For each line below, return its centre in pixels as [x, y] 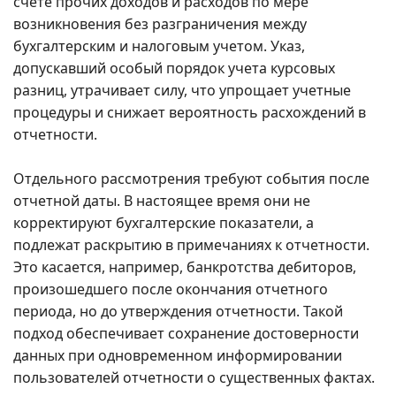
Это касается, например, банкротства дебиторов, [185, 267]
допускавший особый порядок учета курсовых [174, 69]
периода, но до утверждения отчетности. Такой [178, 312]
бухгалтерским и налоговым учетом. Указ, [159, 46]
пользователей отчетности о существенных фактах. [194, 378]
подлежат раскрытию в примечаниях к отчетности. [191, 245]
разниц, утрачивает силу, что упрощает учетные [182, 91]
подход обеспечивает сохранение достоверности [186, 334]
